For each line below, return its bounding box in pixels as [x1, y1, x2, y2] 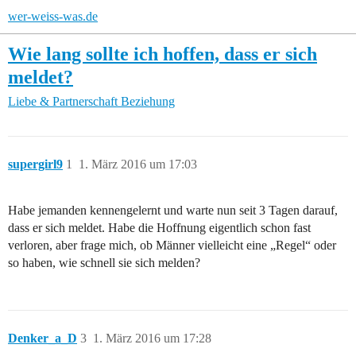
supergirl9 [8, 157, 63, 172]
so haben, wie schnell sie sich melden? [8, 256, 200, 270]
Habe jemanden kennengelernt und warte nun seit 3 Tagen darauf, [8, 203, 338, 218]
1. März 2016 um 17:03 [79, 157, 197, 172]
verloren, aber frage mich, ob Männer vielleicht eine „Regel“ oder [8, 238, 336, 253]
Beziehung [121, 95, 175, 109]
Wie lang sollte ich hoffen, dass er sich [8, 43, 317, 64]
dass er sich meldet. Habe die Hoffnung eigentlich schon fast [8, 221, 311, 235]
